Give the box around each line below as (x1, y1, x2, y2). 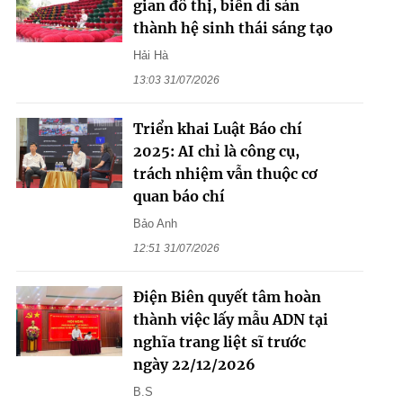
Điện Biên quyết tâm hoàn (132, 287, 321, 306)
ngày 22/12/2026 (132, 354, 255, 373)
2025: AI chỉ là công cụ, (132, 141, 300, 160)
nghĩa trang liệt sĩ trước (132, 332, 306, 351)
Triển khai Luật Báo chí (132, 119, 302, 138)
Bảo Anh (132, 216, 177, 230)
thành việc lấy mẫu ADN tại (132, 309, 328, 328)
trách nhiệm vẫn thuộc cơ (132, 164, 318, 183)
